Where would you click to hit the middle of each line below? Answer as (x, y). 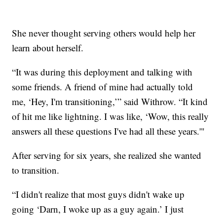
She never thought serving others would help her (104, 33)
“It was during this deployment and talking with (102, 72)
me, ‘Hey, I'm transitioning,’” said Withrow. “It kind (110, 101)
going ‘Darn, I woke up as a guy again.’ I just (98, 209)
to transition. (36, 170)
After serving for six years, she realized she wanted (107, 155)
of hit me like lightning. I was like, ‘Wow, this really (110, 116)
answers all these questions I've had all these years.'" (109, 131)
